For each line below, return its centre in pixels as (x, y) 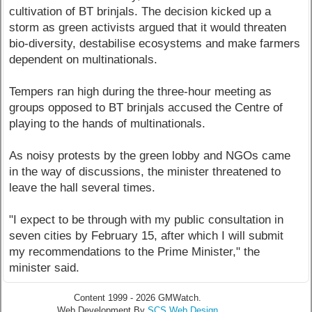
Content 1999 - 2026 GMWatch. (137, 297)
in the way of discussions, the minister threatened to (145, 172)
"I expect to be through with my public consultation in (147, 220)
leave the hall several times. (83, 188)
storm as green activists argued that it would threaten (148, 28)
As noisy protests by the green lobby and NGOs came (150, 156)
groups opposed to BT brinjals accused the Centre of (146, 108)
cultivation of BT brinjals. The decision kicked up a (140, 12)
